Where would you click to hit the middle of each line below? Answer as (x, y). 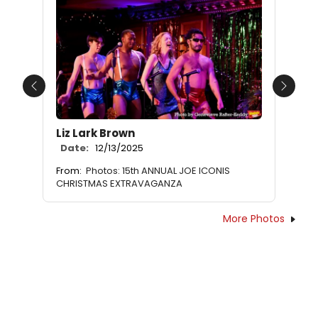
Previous (56, 94)
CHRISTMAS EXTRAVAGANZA (119, 183)
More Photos (254, 218)
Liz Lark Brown (95, 133)
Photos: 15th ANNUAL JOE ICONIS (158, 170)
